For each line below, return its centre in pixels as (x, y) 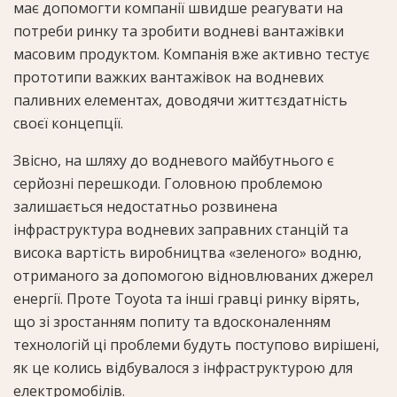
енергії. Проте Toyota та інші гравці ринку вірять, (187, 298)
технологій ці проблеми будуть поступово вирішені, (196, 344)
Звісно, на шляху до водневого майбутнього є (174, 160)
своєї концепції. (68, 123)
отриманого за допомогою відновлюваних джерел (193, 275)
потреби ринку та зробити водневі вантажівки (179, 31)
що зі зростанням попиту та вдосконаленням (172, 321)
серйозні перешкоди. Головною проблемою (168, 183)
